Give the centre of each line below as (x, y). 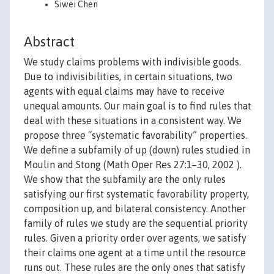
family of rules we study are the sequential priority (136, 224)
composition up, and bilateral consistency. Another (135, 209)
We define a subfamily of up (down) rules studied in (137, 150)
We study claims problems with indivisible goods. (132, 62)
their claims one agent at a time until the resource (135, 253)
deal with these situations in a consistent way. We (133, 121)
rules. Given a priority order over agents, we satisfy (135, 238)
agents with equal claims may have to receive (124, 91)
